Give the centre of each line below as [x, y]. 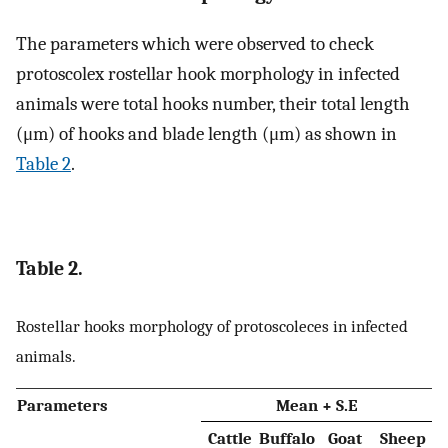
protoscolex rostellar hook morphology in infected [208, 74]
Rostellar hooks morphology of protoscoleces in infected [212, 325]
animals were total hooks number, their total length [213, 104]
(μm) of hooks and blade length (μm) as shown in [206, 134]
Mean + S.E [316, 405]
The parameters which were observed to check [195, 44]
